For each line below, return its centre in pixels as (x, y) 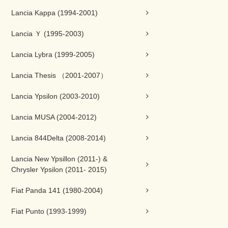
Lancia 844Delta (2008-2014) (59, 138)
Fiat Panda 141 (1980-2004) (57, 190)
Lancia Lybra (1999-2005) (53, 54)
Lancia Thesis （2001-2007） (59, 75)
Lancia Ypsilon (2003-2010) (55, 96)
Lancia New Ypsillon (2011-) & (59, 159)
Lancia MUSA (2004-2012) (54, 117)
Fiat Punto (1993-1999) (49, 211)
